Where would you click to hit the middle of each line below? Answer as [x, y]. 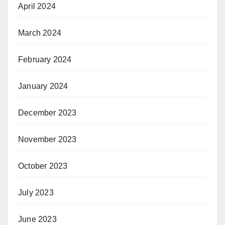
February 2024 [45, 60]
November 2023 [47, 139]
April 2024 [37, 6]
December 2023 [47, 113]
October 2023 [43, 166]
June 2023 [37, 219]
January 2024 [43, 86]
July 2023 [36, 193]
